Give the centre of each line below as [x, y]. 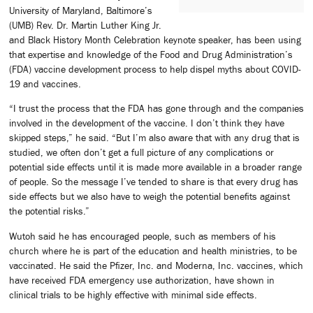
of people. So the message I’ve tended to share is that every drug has [154, 182]
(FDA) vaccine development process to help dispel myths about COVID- [155, 69]
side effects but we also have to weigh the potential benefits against [150, 197]
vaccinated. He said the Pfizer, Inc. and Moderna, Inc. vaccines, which [156, 265]
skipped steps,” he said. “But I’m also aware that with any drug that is [154, 138]
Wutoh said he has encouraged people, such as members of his [143, 236]
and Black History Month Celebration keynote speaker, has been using [155, 39]
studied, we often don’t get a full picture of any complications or [141, 153]
